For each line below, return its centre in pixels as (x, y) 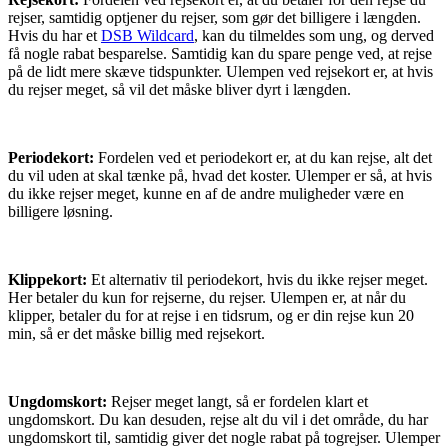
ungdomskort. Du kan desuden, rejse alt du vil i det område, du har (218, 420)
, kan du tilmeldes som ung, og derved (314, 36)
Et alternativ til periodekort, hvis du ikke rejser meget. (259, 280)
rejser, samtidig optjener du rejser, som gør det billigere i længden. (214, 18)
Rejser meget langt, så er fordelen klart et (239, 402)
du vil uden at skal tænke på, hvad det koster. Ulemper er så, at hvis (220, 176)
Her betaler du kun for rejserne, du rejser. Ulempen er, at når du (207, 298)
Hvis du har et (54, 36)
